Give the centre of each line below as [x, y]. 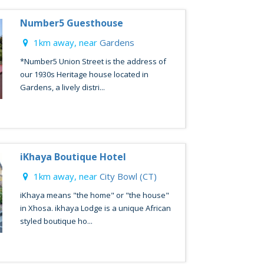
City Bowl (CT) [128, 176]
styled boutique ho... [56, 221]
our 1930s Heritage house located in [84, 74]
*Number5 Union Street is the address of [93, 61]
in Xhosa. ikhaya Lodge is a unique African [95, 208]
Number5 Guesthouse [71, 23]
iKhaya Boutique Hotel [73, 157]
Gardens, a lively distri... [62, 87]
